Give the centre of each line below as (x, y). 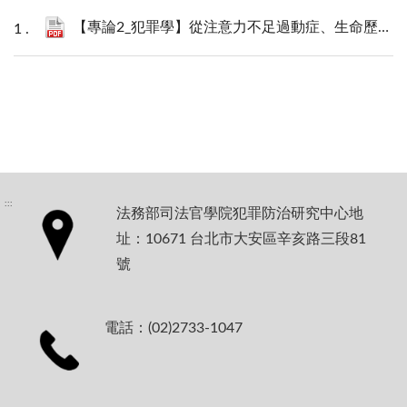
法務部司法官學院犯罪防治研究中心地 (240, 213)
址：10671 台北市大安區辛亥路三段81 (241, 238)
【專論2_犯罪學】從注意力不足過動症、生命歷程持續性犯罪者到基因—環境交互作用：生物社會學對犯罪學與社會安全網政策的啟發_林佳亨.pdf (225, 27)
